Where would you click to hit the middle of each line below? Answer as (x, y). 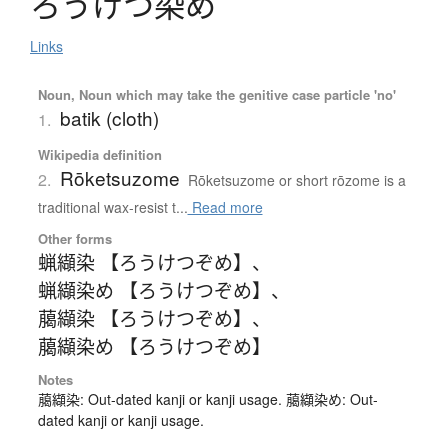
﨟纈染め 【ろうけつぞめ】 (154, 346)
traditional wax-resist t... (112, 207)
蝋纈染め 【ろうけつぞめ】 (154, 290)
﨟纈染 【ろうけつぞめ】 (144, 318)
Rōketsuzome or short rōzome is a (296, 180)
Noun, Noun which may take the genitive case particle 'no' (216, 95)
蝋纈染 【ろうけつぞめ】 (144, 262)
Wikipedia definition (99, 155)
